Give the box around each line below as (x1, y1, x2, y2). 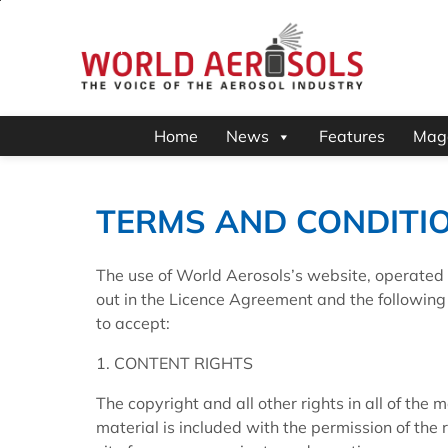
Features (318, 126, 385, 147)
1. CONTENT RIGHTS (96, 353, 253, 374)
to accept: (96, 313, 170, 334)
